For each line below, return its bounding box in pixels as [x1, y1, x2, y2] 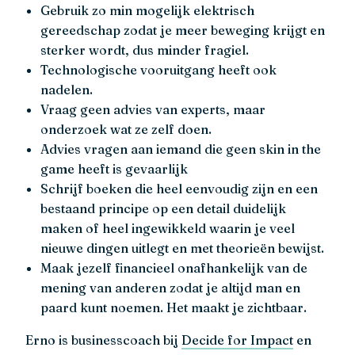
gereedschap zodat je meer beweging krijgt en [40, 22, 326, 39]
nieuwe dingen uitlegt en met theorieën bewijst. [40, 240, 325, 257]
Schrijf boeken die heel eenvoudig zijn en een [40, 181, 319, 197]
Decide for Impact [181, 332, 293, 349]
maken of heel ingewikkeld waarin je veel [40, 220, 296, 237]
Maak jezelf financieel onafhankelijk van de [40, 260, 308, 277]
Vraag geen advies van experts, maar [40, 101, 266, 118]
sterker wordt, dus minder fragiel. [40, 42, 250, 59]
